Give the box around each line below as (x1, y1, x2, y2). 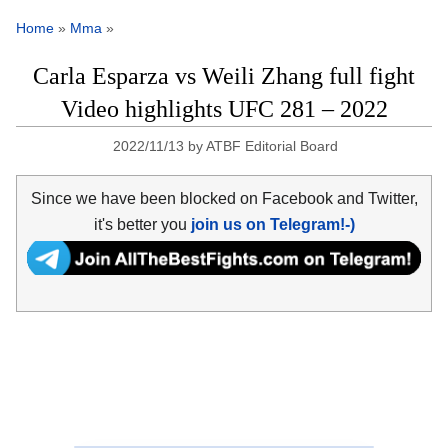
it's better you (93, 215, 191, 233)
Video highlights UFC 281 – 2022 (60, 96, 388, 123)
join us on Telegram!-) (190, 215, 355, 233)
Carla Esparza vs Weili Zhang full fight (33, 63, 415, 90)
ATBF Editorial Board (205, 138, 338, 155)
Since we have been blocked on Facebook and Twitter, (30, 189, 418, 207)
